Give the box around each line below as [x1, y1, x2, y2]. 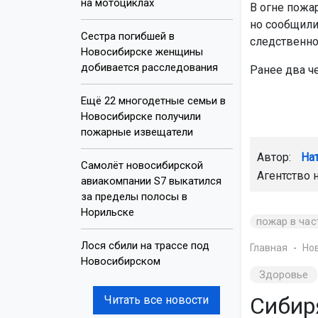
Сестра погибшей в [81, 29, 175, 43]
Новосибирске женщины [81, 45, 203, 58]
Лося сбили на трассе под [81, 238, 209, 252]
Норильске [81, 205, 134, 219]
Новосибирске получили [81, 109, 201, 123]
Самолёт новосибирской [81, 158, 203, 172]
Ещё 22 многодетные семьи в [81, 94, 226, 107]
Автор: [256, 150, 294, 164]
